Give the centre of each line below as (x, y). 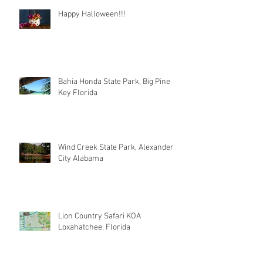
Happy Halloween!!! (92, 14)
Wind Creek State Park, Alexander (116, 147)
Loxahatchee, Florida (94, 227)
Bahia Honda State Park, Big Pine (114, 82)
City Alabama (81, 159)
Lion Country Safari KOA (100, 216)
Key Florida (78, 93)
